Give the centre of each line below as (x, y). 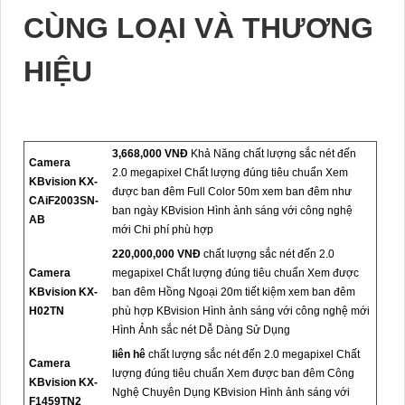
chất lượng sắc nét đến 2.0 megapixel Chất (253, 354)
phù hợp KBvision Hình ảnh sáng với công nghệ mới (241, 311)
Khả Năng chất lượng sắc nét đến (272, 153)
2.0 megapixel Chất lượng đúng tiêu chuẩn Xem (230, 172)
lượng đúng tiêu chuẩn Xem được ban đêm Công (233, 373)
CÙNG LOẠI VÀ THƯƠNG (198, 28)
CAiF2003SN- (64, 200)
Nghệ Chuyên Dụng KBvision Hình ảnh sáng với (231, 392)
